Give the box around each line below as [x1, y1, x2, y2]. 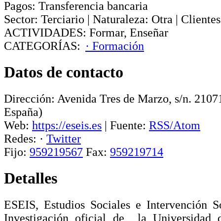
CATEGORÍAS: [4, 39, 80, 52]
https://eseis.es [32, 118, 102, 132]
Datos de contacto [4, 63, 123, 81]
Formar [89, 26, 124, 39]
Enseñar [130, 26, 168, 39]
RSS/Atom [149, 118, 200, 132]
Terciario [41, 12, 84, 26]
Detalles [4, 169, 57, 187]
